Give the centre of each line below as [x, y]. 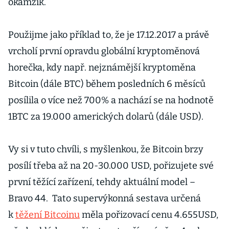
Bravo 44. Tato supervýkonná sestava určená [105, 198]
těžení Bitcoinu [48, 215]
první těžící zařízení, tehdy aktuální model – [102, 182]
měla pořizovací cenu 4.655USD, [149, 215]
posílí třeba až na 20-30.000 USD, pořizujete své [111, 166]
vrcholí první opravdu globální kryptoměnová [104, 51]
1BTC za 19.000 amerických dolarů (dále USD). [106, 117]
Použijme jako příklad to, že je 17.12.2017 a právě [109, 35]
